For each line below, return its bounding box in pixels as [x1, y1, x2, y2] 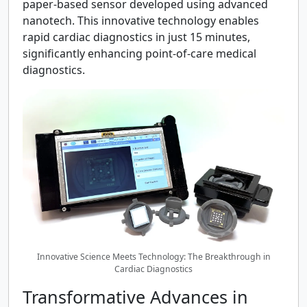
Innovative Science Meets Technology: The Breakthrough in [36, 251, 271, 263]
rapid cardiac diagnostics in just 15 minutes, [23, 29, 250, 45]
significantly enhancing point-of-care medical [23, 46, 256, 61]
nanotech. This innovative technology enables [23, 13, 259, 28]
